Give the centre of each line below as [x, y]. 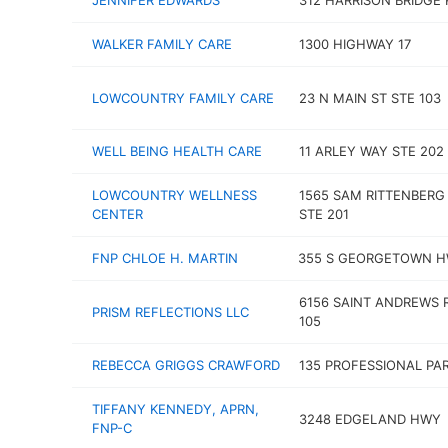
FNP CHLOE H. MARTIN [165, 258]
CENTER [117, 214]
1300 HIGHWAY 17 [354, 44]
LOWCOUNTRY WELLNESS [174, 195]
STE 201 [323, 214]
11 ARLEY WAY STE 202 [371, 151]
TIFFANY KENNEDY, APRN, [175, 409]
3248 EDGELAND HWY [369, 418]
